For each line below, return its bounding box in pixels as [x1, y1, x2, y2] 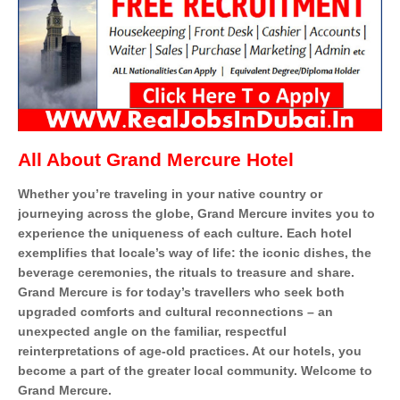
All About [18, 148, 106, 171]
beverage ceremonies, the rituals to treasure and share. [18, 264, 354, 279]
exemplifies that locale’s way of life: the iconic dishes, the [18, 245, 371, 260]
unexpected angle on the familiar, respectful [18, 323, 287, 338]
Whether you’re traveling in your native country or [18, 186, 322, 201]
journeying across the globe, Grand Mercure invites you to [18, 205, 375, 221]
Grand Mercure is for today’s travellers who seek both [18, 284, 345, 299]
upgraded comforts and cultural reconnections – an [18, 304, 333, 319]
